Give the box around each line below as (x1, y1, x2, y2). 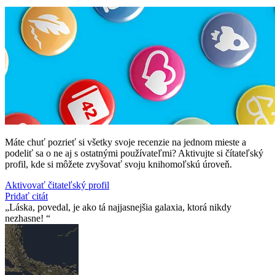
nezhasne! (5, 213, 46, 224)
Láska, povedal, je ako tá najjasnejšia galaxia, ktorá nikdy (9, 202, 231, 213)
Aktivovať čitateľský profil (5, 180, 109, 191)
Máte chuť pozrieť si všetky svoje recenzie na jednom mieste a (5, 137, 246, 148)
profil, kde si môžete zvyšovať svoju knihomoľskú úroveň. (5, 159, 232, 170)
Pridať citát (5, 191, 48, 202)
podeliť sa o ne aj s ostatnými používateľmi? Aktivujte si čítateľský (5, 148, 263, 159)
